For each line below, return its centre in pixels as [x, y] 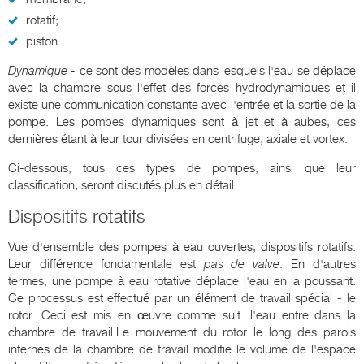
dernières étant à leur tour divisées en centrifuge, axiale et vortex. [178, 139]
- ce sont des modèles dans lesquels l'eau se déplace [212, 70]
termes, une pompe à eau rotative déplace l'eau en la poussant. [182, 281]
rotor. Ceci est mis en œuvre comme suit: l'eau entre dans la [182, 315]
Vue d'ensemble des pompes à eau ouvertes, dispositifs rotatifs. [182, 247]
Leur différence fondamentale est [106, 264]
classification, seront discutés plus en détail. [123, 185]
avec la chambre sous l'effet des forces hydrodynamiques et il [182, 87]
